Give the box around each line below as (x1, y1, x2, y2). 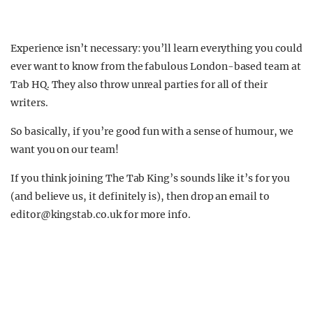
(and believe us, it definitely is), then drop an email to (10, 190, 270, 203)
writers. (10, 96, 48, 109)
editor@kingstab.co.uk (10, 208, 122, 221)
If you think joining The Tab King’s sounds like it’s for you (10, 172, 290, 184)
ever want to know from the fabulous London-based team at (10, 60, 301, 73)
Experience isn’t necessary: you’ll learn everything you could (10, 42, 303, 54)
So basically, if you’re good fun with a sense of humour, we (10, 125, 293, 138)
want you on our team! (10, 143, 119, 156)
